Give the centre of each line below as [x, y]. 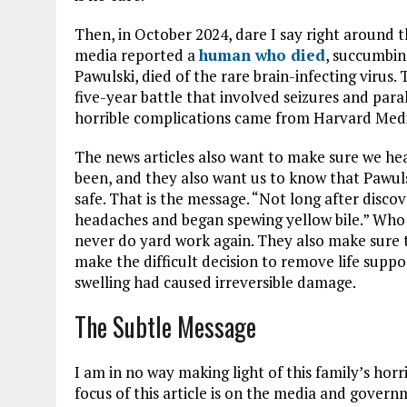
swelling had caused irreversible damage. [215, 282]
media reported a [137, 55]
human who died [262, 55]
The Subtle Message [165, 326]
